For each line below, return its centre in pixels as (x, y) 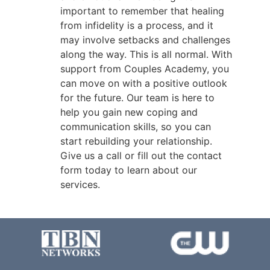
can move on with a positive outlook (144, 83)
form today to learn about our (129, 170)
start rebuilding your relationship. (136, 141)
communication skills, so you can (136, 126)
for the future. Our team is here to (137, 97)
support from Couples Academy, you (145, 68)
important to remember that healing (142, 11)
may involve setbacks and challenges (145, 39)
